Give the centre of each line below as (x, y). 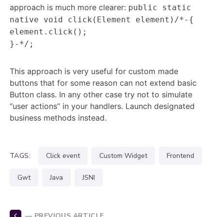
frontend (182, 156)
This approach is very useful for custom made (94, 71)
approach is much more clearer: (69, 7)
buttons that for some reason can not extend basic (103, 83)
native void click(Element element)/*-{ (102, 20)
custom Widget (126, 156)
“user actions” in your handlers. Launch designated (102, 106)
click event (65, 156)
